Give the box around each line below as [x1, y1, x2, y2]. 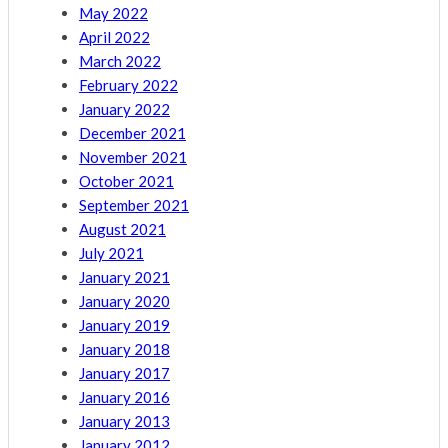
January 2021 [79, 268, 170, 287]
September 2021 [79, 196, 189, 215]
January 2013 [79, 412, 170, 431]
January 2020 [79, 292, 170, 311]
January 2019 [79, 316, 170, 335]
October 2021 [79, 172, 174, 191]
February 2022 [79, 76, 178, 95]
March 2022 [79, 52, 161, 71]
